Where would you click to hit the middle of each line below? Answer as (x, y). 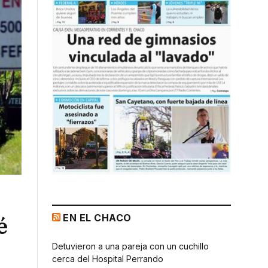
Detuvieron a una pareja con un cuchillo (130, 246)
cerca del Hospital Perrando (108, 258)
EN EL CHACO (97, 217)
